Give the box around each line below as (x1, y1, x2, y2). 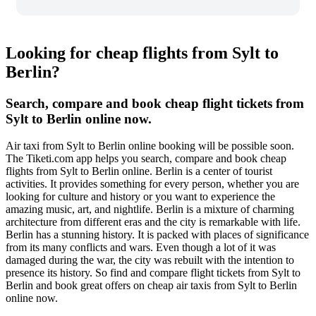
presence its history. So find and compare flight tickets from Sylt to (6, 267, 300, 279)
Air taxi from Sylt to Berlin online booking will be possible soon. (6, 140, 294, 152)
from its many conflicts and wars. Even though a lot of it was (6, 241, 276, 254)
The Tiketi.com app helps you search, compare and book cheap (6, 152, 286, 165)
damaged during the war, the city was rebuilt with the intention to (6, 254, 294, 267)
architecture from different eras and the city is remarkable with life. (6, 216, 300, 229)
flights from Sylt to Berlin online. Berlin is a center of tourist (6, 165, 272, 178)
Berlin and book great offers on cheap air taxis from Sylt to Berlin (6, 279, 297, 292)
